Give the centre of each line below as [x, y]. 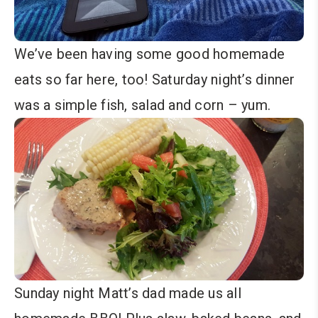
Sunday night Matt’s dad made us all [128, 294]
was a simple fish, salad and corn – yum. [142, 105]
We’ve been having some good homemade [149, 54]
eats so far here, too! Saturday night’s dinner [155, 79]
